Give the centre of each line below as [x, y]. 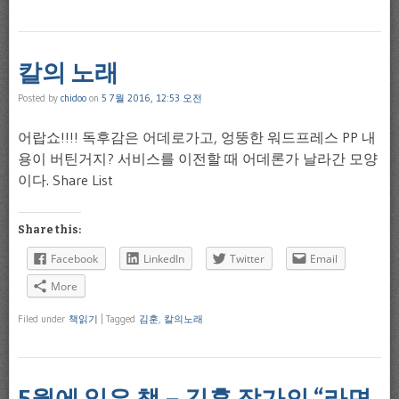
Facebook [74, 258]
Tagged [122, 318]
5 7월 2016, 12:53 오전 [152, 98]
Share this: [49, 229]
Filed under [43, 318]
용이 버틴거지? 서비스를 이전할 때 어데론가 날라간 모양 [198, 158]
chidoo [73, 98]
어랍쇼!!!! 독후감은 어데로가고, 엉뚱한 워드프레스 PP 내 [197, 137]
